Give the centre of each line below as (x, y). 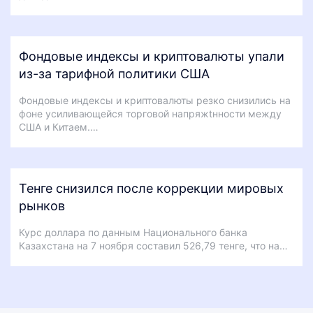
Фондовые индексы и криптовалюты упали (152, 56)
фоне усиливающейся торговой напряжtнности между (150, 113)
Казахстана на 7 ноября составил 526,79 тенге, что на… (153, 245)
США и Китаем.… (59, 126)
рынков (42, 205)
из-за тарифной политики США (114, 73)
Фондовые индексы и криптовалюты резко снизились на (155, 100)
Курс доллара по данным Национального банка (133, 232)
